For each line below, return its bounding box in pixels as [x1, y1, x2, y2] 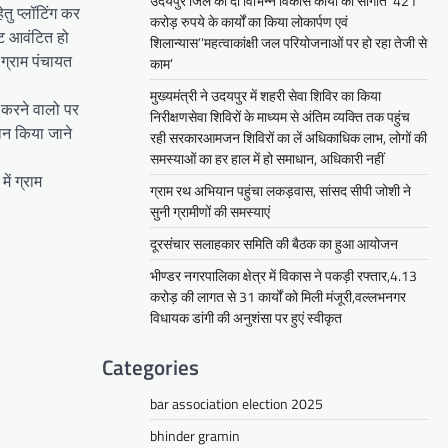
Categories [102, 351, 199, 384]
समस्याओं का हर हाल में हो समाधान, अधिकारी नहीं [150, 148, 384, 170]
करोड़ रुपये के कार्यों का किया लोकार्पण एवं [150, 11, 348, 33]
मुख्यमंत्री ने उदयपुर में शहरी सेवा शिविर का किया [150, 85, 381, 107]
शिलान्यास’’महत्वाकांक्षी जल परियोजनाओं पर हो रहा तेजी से [150, 32, 427, 54]
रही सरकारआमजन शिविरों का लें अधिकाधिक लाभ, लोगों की [150, 127, 427, 149]
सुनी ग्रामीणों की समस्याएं [150, 201, 270, 223]
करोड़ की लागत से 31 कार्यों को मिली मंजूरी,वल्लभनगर [150, 286, 406, 308]
